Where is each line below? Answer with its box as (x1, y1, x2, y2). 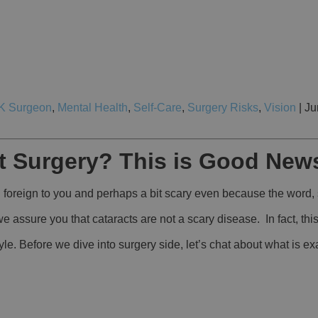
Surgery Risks (187, 102, 258, 114)
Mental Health (57, 102, 128, 114)
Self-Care (133, 102, 182, 114)
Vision (264, 102, 296, 114)
